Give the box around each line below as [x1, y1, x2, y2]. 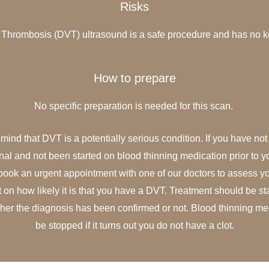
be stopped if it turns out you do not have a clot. [35, 220, 234, 231]
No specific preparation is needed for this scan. [34, 100, 235, 111]
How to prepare [93, 71, 176, 85]
